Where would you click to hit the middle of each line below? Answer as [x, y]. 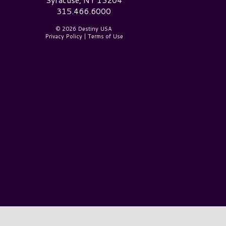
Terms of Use [105, 36]
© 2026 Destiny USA [84, 29]
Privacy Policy [63, 36]
